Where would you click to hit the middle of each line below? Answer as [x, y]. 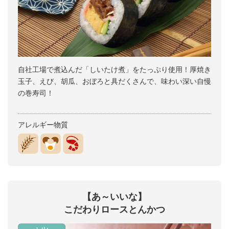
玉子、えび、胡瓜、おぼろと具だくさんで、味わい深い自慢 [114, 82]
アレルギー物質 [43, 125]
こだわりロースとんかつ [114, 210]
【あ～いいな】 [114, 197]
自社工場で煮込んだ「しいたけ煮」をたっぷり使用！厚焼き [114, 70]
